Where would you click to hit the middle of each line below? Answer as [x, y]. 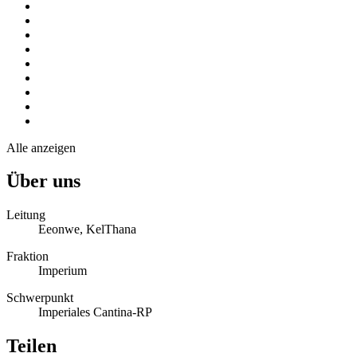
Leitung [26, 215]
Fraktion [27, 257]
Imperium [63, 271]
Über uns [43, 181]
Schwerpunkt [40, 298]
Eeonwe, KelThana [87, 229]
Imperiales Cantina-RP [95, 312]
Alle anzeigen [41, 147]
